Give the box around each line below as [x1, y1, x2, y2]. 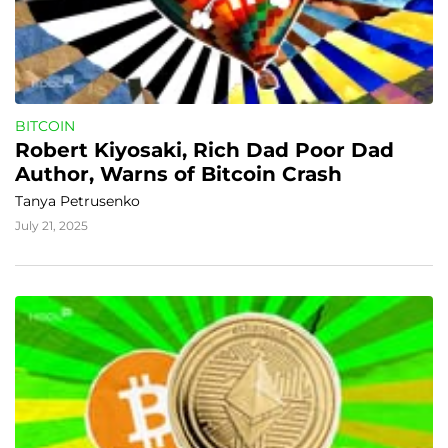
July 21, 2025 [15, 218, 88, 233]
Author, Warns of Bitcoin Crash [15, 162, 342, 186]
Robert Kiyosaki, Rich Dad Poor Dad [15, 138, 394, 162]
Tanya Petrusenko [15, 192, 140, 210]
